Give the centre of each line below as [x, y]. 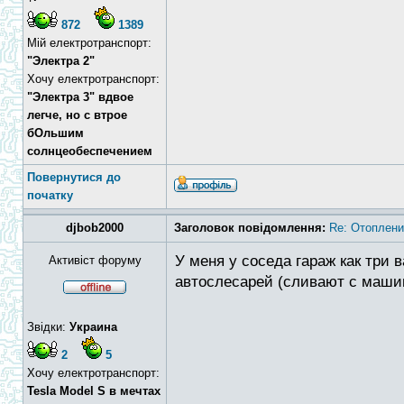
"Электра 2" [61, 61]
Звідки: [48, 327]
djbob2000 [95, 228]
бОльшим [55, 133]
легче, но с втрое [77, 115]
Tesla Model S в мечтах [94, 391]
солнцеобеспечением [90, 151]
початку [50, 195]
